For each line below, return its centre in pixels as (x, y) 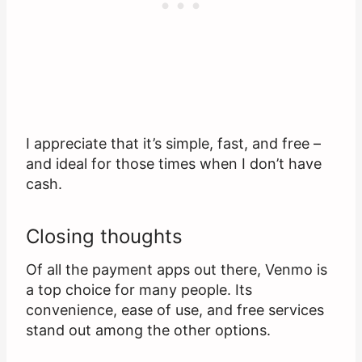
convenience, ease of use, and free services (175, 310)
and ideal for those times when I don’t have (174, 164)
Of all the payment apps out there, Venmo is (177, 270)
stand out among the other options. (148, 330)
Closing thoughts (104, 237)
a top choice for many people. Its (139, 290)
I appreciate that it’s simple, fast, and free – (173, 144)
